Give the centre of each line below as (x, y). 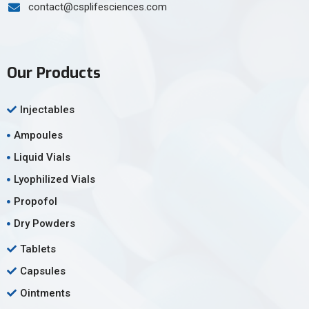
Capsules (43, 271)
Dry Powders (44, 224)
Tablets (38, 249)
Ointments (45, 293)
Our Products (54, 73)
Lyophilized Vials (54, 180)
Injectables (47, 110)
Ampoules (38, 136)
